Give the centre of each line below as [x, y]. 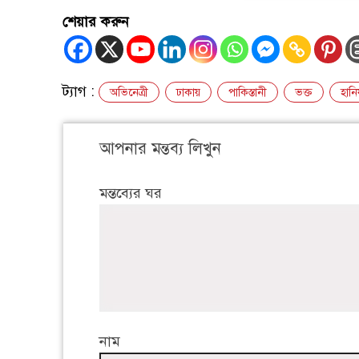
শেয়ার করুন [96, 22]
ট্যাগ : [81, 92]
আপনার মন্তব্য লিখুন [160, 149]
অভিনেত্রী [129, 93]
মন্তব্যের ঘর [131, 194]
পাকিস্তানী [248, 93]
